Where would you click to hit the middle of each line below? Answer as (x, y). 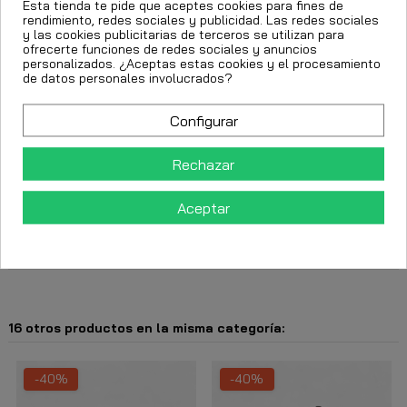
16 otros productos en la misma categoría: (146, 328)
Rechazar (203, 165)
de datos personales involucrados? (128, 78)
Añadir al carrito (214, 65)
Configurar (203, 120)
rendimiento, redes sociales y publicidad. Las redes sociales (201, 20)
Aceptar (203, 208)
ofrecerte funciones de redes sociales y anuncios (170, 49)
